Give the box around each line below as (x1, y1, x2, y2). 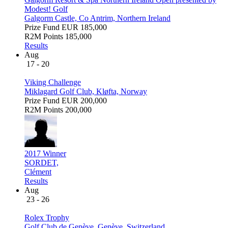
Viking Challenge (24, 77, 81, 87)
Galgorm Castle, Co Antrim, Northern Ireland (24, 13, 170, 22)
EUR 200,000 (62, 96, 107, 105)
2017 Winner (24, 149, 66, 158)
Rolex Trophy (24, 213, 69, 222)
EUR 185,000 (62, 22, 107, 32)
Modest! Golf (24, 4, 68, 13)
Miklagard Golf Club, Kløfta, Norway (24, 87, 147, 96)
